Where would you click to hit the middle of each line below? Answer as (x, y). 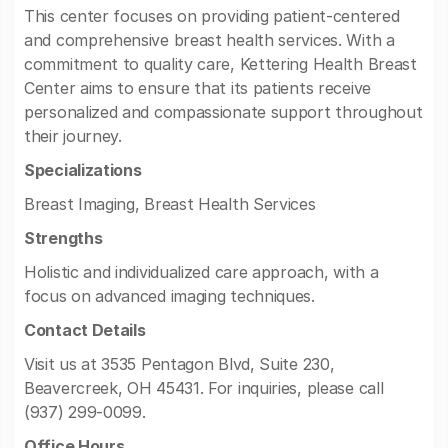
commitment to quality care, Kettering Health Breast (220, 64)
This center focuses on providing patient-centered (212, 16)
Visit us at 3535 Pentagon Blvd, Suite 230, (179, 364)
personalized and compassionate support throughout (223, 112)
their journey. (73, 136)
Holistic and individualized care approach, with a (201, 272)
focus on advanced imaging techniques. (169, 296)
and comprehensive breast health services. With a (209, 40)
